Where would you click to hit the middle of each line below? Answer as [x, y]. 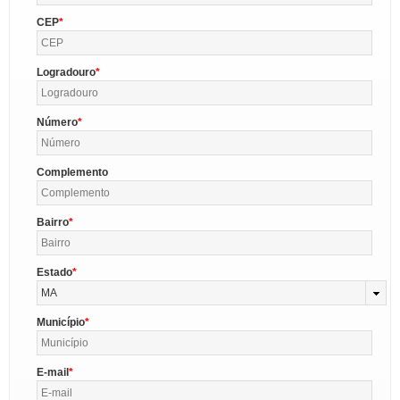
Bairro [53, 222]
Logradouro [66, 72]
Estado [54, 272]
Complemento [72, 172]
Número [57, 122]
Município [61, 322]
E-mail [53, 372]
